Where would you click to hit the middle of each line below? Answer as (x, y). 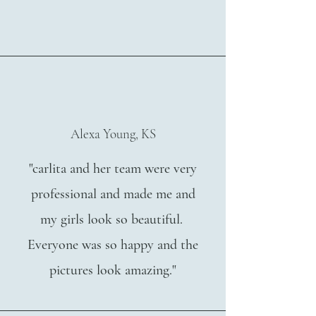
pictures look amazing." (113, 270)
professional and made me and (113, 194)
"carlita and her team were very (113, 169)
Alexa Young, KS (113, 134)
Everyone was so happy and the (113, 245)
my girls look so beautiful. (113, 219)
